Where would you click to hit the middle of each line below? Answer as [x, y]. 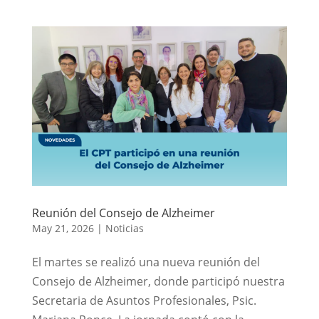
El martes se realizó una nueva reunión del [146, 262]
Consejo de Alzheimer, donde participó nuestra [158, 281]
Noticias [124, 228]
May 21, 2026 [63, 228]
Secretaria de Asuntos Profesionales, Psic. [144, 300]
